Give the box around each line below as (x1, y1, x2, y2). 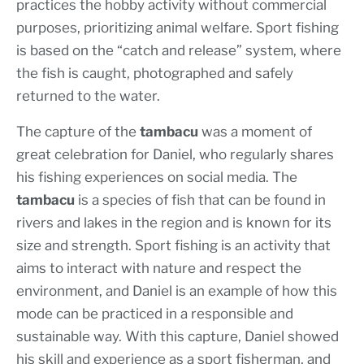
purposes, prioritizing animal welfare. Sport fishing (16, 19, 339, 36)
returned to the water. (16, 87, 160, 104)
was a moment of (198, 123, 312, 140)
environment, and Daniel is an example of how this (16, 282, 337, 299)
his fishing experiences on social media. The (16, 168, 297, 185)
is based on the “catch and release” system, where (16, 41, 341, 58)
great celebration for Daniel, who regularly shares (16, 145, 334, 162)
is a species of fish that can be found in (75, 191, 326, 208)
